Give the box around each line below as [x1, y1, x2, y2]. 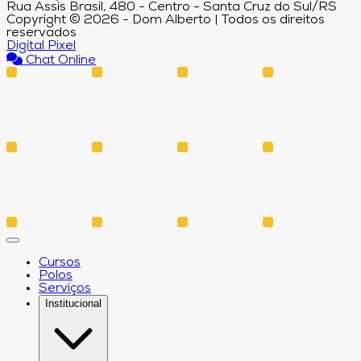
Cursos [39, 256, 81, 270]
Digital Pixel [6, 39, 76, 53]
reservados [6, 27, 77, 40]
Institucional [45, 297, 102, 310]
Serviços [39, 282, 91, 296]
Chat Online [23, 54, 96, 68]
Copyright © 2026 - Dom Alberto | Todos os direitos [6, 14, 325, 27]
